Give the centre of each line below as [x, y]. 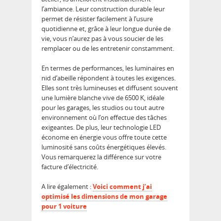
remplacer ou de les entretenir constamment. [108, 49]
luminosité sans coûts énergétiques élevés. [104, 147]
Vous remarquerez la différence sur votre [101, 157]
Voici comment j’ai [122, 187]
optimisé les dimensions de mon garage [104, 197]
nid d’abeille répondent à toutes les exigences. [109, 78]
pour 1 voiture [64, 206]
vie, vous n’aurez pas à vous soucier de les [102, 39]
